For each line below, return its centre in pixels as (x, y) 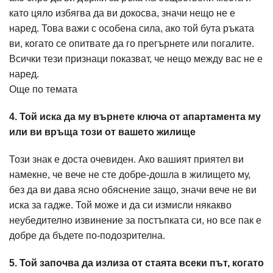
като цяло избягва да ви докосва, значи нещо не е (122, 13)
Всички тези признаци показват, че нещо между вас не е (136, 59)
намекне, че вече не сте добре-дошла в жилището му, (130, 175)
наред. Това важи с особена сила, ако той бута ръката (132, 28)
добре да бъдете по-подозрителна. (87, 236)
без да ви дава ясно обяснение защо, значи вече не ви (133, 190)
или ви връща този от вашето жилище (102, 132)
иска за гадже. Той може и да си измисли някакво (120, 205)
